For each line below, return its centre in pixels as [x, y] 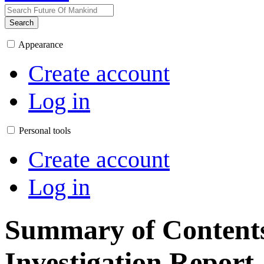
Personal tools [45, 131]
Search [22, 23]
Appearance [41, 44]
